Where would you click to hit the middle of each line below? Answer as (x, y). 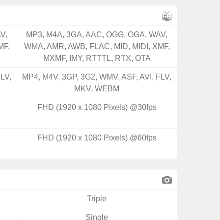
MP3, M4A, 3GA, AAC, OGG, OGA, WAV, (97, 35)
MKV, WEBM (97, 89)
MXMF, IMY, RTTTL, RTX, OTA (97, 58)
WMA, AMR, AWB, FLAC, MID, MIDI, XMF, (97, 46)
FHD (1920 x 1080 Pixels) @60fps (97, 138)
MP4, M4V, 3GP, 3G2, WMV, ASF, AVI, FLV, (97, 77)
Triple (97, 199)
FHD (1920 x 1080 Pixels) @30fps (97, 107)
